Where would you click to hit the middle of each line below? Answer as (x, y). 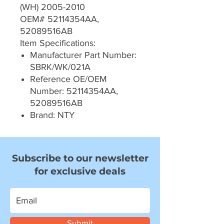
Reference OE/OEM (68, 79)
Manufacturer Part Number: (83, 55)
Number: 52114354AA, (74, 91)
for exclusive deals (80, 171)
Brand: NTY (52, 115)
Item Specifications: (58, 43)
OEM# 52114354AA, (59, 19)
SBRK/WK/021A (60, 67)
